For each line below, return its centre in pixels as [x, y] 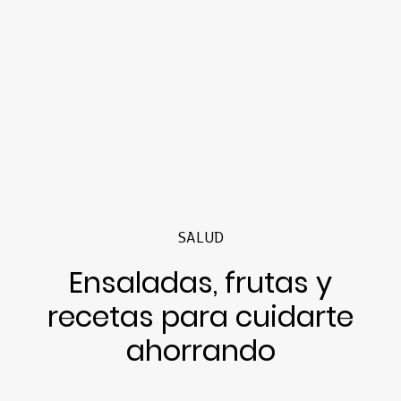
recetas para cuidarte [200, 316]
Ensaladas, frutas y [200, 282]
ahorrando [200, 350]
